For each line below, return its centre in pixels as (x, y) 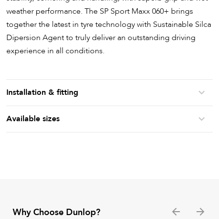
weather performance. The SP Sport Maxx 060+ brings (100, 11)
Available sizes (33, 119)
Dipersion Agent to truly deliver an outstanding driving (101, 37)
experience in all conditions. (56, 51)
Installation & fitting (43, 92)
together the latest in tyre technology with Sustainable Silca (109, 24)
